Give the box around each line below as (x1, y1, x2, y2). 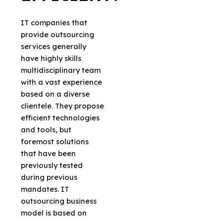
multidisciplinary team (21, 65, 101, 75)
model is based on (21, 208, 87, 218)
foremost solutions (21, 136, 89, 146)
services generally (21, 41, 87, 51)
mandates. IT (21, 184, 69, 194)
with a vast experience (21, 77, 103, 87)
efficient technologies (21, 112, 100, 122)
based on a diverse (21, 89, 90, 99)
